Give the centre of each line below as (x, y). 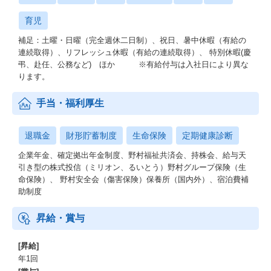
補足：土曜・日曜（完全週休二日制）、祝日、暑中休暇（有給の (132, 40)
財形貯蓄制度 (91, 135)
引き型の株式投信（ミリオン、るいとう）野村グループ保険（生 (132, 167)
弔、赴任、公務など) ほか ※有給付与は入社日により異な (133, 64)
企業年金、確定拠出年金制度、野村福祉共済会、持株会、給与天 (132, 155)
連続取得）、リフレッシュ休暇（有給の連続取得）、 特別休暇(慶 (135, 52)
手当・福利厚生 (70, 103)
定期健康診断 (207, 135)
